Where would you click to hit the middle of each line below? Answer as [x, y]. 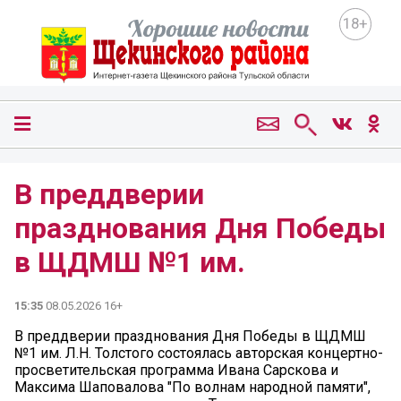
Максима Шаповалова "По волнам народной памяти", [192, 387]
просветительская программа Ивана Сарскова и [176, 370]
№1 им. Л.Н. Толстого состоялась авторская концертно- [199, 353]
